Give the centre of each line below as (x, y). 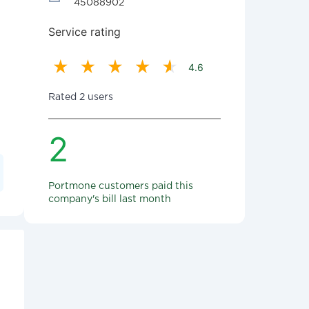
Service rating (84, 32)
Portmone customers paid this (121, 186)
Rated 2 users (81, 97)
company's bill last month (110, 199)
